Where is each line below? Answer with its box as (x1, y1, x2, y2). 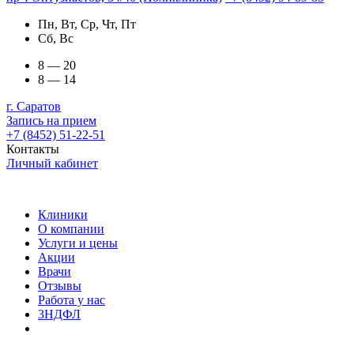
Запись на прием (6, 114, 96, 128)
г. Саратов (6, 100, 61, 114)
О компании (38, 222, 104, 236)
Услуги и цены (38, 236, 118, 250)
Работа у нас (38, 293, 105, 307)
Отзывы (38, 279, 81, 293)
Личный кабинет (6, 156, 98, 171)
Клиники (38, 208, 88, 222)
